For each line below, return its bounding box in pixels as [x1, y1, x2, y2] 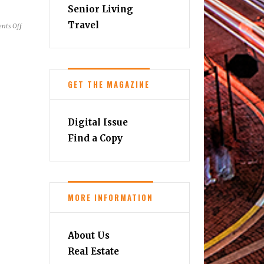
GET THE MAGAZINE [67, 78, 150, 91]
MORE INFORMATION [67, 192, 153, 204]
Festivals [21, 91, 47, 100]
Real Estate [67, 246, 119, 258]
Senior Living [67, 4, 133, 15]
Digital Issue [67, 117, 128, 128]
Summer [21, 32, 47, 41]
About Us [67, 230, 110, 242]
